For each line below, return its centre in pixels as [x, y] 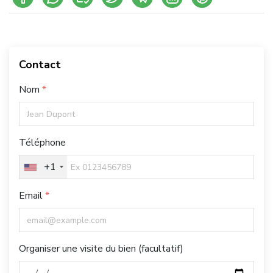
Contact [40, 65]
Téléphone [42, 143]
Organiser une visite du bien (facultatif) [101, 249]
